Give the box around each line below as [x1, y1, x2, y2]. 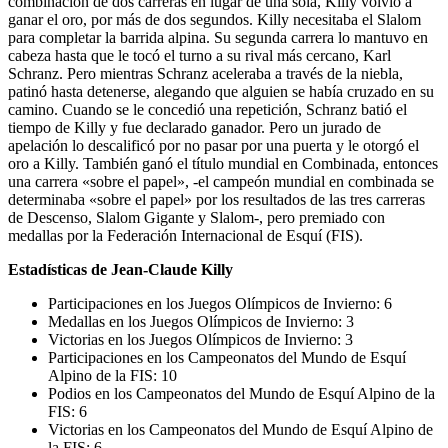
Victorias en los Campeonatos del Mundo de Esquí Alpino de [48, 420, 433, 438]
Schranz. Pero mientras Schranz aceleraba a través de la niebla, [8, 64, 403, 82]
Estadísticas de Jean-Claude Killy [8, 260, 233, 278]
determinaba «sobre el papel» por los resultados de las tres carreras [8, 190, 425, 208]
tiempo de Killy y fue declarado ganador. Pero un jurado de [8, 118, 381, 136]
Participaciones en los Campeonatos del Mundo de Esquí [48, 348, 406, 366]
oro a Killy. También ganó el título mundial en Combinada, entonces [8, 154, 438, 172]
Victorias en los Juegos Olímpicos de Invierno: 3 [48, 330, 353, 348]
